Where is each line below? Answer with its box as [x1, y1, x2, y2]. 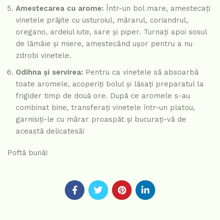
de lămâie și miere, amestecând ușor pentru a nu [16, 39, 192, 49]
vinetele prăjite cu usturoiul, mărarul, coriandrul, [16, 16, 188, 25]
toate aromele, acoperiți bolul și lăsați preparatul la [16, 80, 204, 89]
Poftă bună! [7, 148, 48, 158]
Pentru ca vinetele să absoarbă [83, 68, 198, 77]
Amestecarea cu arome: [16, 4, 104, 13]
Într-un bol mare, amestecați [104, 4, 210, 13]
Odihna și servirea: [16, 68, 83, 77]
